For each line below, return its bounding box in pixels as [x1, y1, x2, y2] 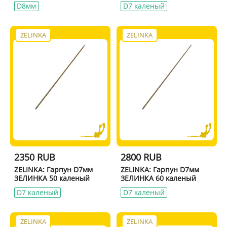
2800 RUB [121, 150, 162, 163]
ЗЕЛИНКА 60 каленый [121, 173, 197, 183]
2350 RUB [14, 150, 55, 163]
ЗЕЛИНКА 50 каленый [14, 173, 90, 183]
